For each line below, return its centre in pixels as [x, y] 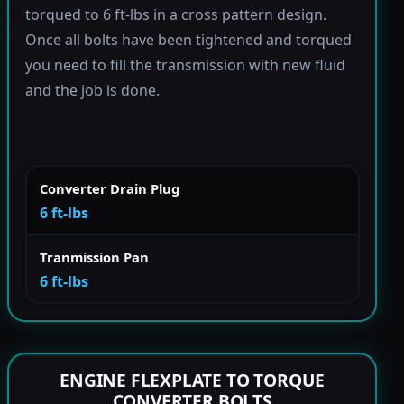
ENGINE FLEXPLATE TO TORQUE [193, 381]
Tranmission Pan [94, 257]
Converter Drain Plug [110, 188]
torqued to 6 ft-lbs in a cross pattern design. [175, 15]
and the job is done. [92, 91]
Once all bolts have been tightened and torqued [188, 40]
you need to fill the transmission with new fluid [185, 65]
